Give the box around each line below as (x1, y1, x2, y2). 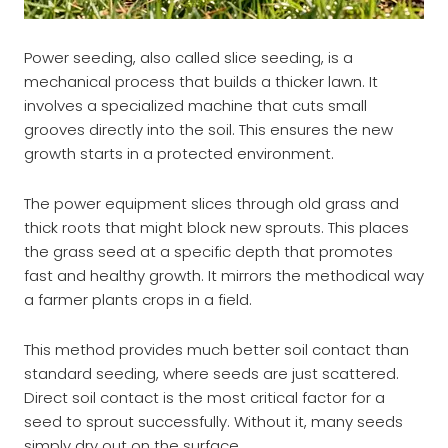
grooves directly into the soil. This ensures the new (24, 118, 393, 140)
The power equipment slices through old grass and (24, 192, 399, 214)
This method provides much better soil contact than (24, 339, 409, 360)
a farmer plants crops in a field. (24, 288, 252, 310)
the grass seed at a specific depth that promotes (24, 240, 393, 262)
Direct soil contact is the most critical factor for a (24, 387, 385, 408)
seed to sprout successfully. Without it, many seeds (24, 411, 403, 432)
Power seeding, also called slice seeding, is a (24, 46, 353, 68)
